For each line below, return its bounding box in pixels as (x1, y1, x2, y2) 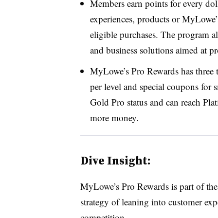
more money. (90, 111, 139, 124)
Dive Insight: (80, 152, 151, 168)
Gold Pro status (90, 95, 147, 108)
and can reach (147, 95, 203, 108)
